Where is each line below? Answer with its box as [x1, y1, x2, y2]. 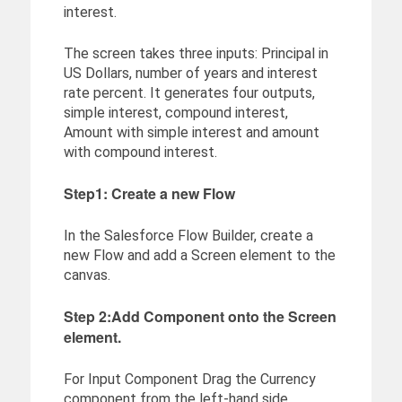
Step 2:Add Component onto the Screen [63, 306, 336, 328]
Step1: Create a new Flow [63, 183, 235, 205]
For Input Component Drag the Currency [63, 371, 316, 389]
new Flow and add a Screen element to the [63, 247, 336, 265]
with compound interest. [63, 144, 217, 162]
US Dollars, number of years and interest [63, 65, 318, 83]
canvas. [63, 267, 110, 284]
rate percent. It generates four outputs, [63, 84, 315, 102]
